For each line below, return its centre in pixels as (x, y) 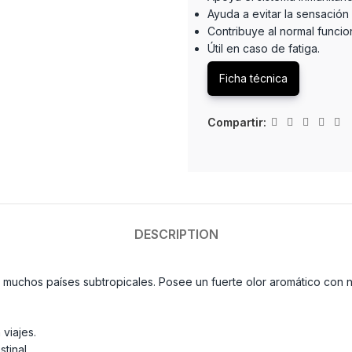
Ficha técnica (253, 78)
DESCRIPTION (176, 234)
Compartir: (237, 122)
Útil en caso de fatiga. (264, 48)
